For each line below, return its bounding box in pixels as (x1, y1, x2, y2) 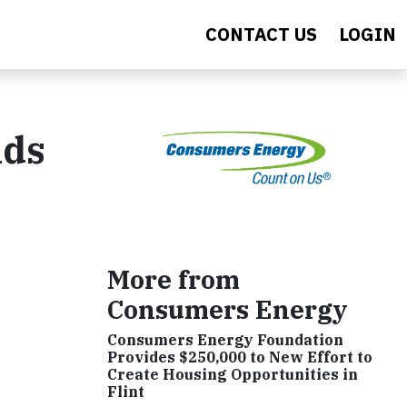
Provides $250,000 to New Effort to (107, 347, 372, 366)
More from (107, 262, 240, 296)
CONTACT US (205, 22, 317, 46)
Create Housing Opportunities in (107, 364, 358, 383)
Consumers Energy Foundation (107, 330, 343, 349)
